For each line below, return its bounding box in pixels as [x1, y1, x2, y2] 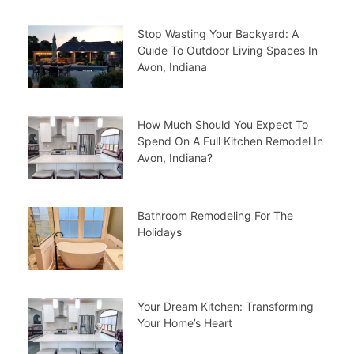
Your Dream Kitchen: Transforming [137, 299, 314, 313]
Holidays [137, 224, 182, 239]
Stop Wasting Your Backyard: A [137, 27, 299, 41]
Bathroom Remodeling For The [137, 208, 293, 222]
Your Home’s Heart [137, 315, 232, 330]
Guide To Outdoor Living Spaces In [137, 43, 318, 58]
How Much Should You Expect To [137, 118, 308, 131]
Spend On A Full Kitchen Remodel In [137, 134, 323, 148]
